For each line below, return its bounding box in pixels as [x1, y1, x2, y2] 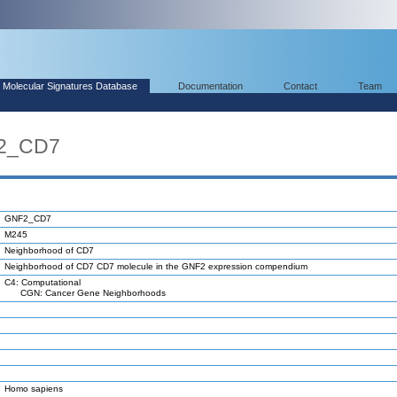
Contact [284, 81, 317, 91]
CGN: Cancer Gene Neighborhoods [4, 288, 166, 298]
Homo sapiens [4, 384, 63, 393]
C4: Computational [4, 277, 81, 287]
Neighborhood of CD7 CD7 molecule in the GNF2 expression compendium [4, 261, 307, 271]
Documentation [178, 81, 243, 91]
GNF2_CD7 [4, 214, 51, 223]
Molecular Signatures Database [3, 81, 137, 91]
